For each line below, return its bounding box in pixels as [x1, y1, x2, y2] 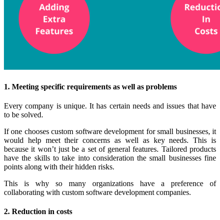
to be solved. [4, 110, 43, 119]
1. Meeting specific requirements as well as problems [4, 82, 177, 91]
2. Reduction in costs [4, 207, 72, 216]
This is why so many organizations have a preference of [4, 179, 216, 188]
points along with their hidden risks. [4, 162, 114, 171]
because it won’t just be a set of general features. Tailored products [4, 144, 216, 153]
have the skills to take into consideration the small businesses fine [4, 153, 216, 162]
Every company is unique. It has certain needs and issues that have [4, 101, 216, 110]
